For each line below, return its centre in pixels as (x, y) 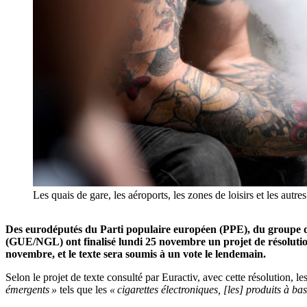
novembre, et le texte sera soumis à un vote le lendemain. (136, 254)
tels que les (83, 290)
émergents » (31, 290)
